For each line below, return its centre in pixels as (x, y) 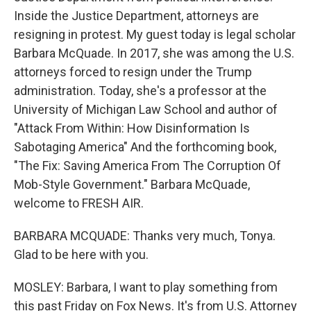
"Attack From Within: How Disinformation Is (132, 128)
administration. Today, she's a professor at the (140, 91)
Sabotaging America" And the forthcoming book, (145, 147)
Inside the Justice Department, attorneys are (136, 16)
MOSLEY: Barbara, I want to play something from (146, 287)
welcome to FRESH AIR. (79, 203)
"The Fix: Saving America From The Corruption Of (148, 166)
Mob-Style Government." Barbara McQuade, (132, 184)
